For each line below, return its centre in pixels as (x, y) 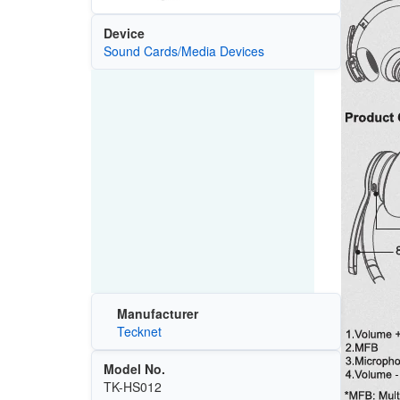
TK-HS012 (132, 387)
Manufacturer (157, 314)
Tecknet (139, 332)
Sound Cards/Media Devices (183, 50)
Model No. (134, 369)
